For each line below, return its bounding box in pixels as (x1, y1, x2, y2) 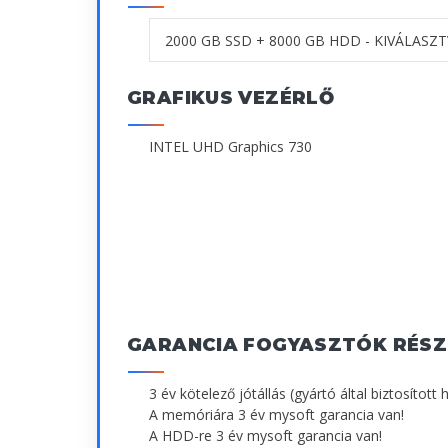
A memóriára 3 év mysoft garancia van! (149, 405, 404, 425)
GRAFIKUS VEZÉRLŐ (127, 87, 335, 110)
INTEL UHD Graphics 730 (149, 137, 312, 157)
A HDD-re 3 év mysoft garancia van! (149, 426, 382, 446)
